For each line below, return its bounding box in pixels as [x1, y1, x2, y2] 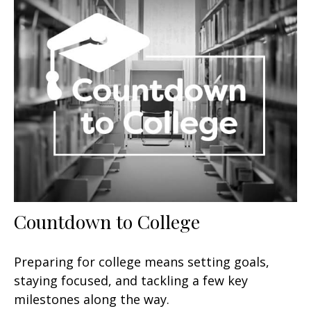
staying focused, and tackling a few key [14, 272, 248, 289]
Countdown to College [14, 209, 200, 235]
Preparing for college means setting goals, [14, 253, 269, 271]
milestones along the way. [14, 291, 169, 308]
